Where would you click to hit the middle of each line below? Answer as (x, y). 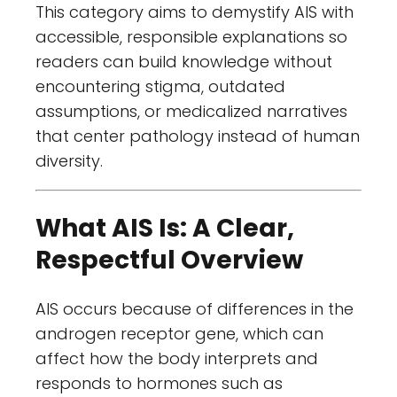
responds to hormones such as (159, 383)
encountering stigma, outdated (160, 87)
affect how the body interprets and (177, 358)
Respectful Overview (169, 260)
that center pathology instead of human (198, 136)
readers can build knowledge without (184, 62)
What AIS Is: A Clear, (165, 228)
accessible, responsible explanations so (191, 37)
